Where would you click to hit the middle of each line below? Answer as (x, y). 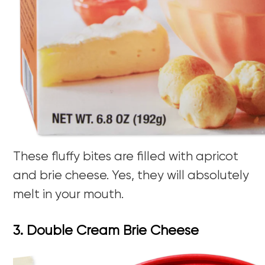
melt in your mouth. (69, 195)
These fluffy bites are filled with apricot (126, 157)
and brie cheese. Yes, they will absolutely (131, 176)
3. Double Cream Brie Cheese (106, 231)
